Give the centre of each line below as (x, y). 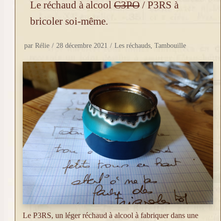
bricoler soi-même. (69, 21)
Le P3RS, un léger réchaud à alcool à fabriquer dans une (110, 216)
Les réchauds (132, 45)
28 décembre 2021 (82, 45)
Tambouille (170, 45)
